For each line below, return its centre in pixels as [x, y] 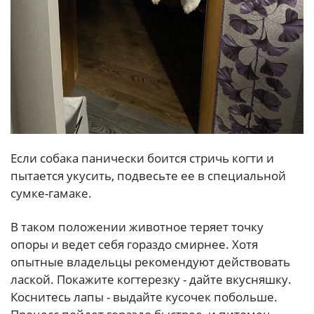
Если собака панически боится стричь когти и [142, 158]
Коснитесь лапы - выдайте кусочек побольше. [144, 296]
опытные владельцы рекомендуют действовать [150, 261]
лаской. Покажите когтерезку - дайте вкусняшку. [151, 279]
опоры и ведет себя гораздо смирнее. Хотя [134, 244]
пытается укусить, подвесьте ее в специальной [148, 176]
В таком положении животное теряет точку [137, 226]
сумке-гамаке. [51, 193]
